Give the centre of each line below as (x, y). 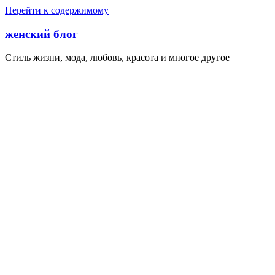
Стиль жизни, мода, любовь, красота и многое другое (117, 58)
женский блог (41, 34)
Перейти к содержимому (57, 10)
